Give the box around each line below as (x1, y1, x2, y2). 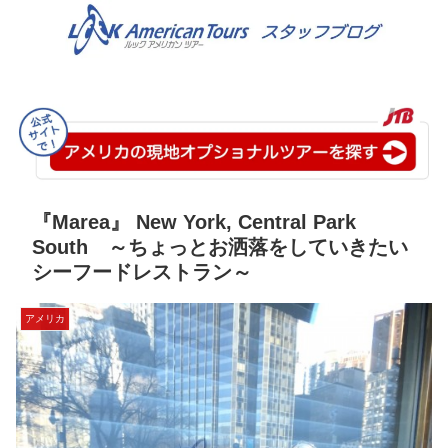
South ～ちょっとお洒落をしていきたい (32, 236, 408, 259)
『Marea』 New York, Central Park (32, 211, 356, 234)
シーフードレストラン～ (32, 261, 252, 284)
